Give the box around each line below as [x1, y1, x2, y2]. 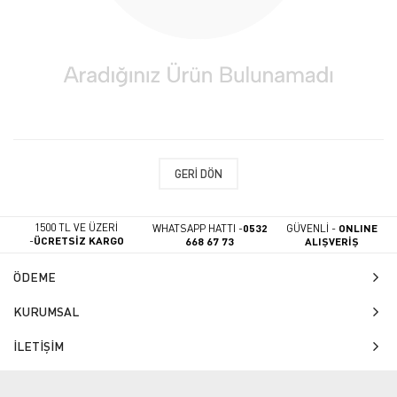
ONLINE [339, 221, 378, 234]
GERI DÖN [175, 166, 222, 181]
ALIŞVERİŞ [305, 234, 360, 247]
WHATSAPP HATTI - [152, 221, 243, 235]
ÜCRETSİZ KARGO [33, 234, 124, 247]
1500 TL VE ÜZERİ [35, 221, 119, 235]
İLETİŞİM [13, 338, 64, 354]
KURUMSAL [13, 303, 79, 319]
